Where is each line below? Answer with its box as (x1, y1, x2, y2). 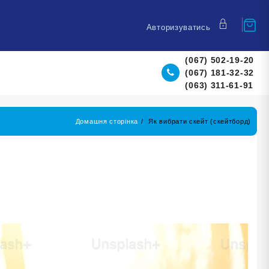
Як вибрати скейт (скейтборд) (148, 117, 251, 125)
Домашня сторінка (75, 117, 138, 125)
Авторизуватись (146, 22, 211, 32)
